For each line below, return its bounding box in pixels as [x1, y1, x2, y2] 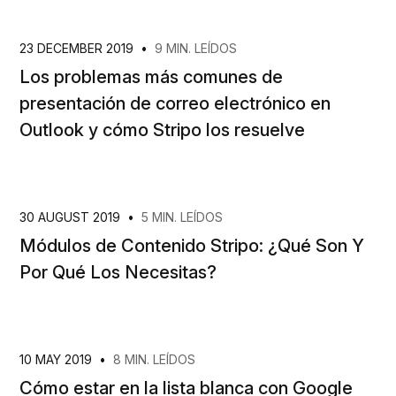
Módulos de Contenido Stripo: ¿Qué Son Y [19, 235, 364, 256]
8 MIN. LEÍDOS [113, 352, 195, 367]
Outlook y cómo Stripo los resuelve [19, 119, 305, 141]
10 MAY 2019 [19, 352, 95, 367]
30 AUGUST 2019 [19, 209, 124, 225]
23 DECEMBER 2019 [19, 41, 137, 56]
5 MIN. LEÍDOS [141, 209, 223, 225]
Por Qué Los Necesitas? [19, 262, 217, 283]
